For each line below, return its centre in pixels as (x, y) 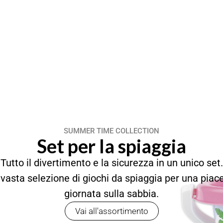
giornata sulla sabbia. (111, 194)
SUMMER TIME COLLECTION (111, 131)
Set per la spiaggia (111, 146)
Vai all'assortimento (111, 211)
